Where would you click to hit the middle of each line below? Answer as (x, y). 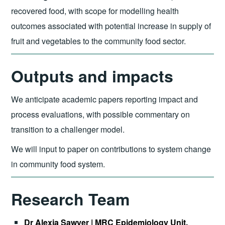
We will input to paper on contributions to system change (111, 149)
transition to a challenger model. (68, 129)
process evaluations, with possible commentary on (101, 114)
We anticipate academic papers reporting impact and (105, 99)
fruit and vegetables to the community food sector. (99, 41)
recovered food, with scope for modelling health (95, 11)
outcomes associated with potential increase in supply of (111, 26)
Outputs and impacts (92, 76)
